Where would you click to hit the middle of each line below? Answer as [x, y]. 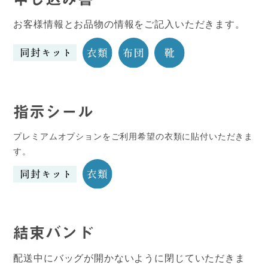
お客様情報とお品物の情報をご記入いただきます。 [129, 25]
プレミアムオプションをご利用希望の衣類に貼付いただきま [133, 136]
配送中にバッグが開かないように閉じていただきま [129, 258]
